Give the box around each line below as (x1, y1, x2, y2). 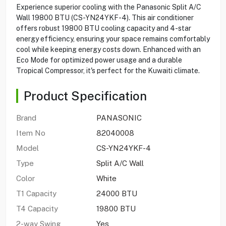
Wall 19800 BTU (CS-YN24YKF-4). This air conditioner (16, 13, 194, 22)
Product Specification (23, 88, 147, 103)
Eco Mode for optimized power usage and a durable (16, 55, 182, 64)
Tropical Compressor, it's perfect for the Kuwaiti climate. (16, 66, 200, 75)
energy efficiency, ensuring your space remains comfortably (16, 34, 210, 43)
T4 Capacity (16, 204, 58, 213)
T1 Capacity (16, 189, 56, 198)
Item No (16, 128, 45, 137)
